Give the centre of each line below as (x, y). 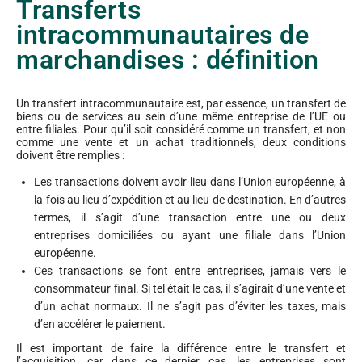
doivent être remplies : (70, 156)
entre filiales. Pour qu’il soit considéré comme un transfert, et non (181, 130)
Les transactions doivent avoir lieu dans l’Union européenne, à (190, 182)
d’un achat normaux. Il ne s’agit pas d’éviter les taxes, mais (190, 307)
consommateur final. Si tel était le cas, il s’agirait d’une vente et (190, 289)
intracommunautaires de (162, 36)
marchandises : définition (168, 61)
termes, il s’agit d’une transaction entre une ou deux (190, 218)
